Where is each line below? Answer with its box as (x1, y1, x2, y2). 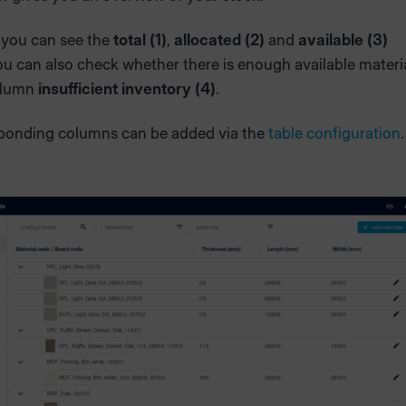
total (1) (113, 31, 167, 50)
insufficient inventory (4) (38, 80, 216, 99)
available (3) (298, 31, 388, 50)
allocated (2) (174, 31, 265, 50)
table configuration (268, 124, 401, 143)
